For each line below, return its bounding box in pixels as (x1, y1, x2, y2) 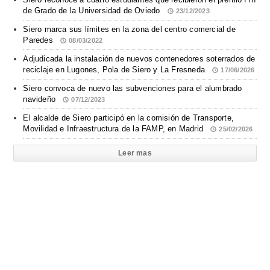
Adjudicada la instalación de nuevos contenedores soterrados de (23, 54, 256, 64)
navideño (23, 95, 58, 104)
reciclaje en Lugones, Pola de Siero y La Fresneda (23, 65, 208, 75)
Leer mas (118, 149, 152, 158)
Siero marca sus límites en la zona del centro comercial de (23, 25, 236, 34)
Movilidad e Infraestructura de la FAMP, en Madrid (23, 124, 206, 134)
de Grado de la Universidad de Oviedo (23, 6, 163, 16)
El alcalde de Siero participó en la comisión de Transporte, (23, 113, 234, 123)
